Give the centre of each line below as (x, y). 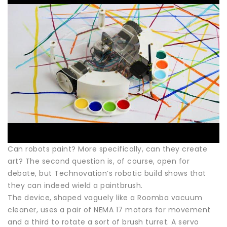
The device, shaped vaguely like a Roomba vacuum (105, 198)
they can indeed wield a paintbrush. (75, 186)
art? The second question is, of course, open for (99, 161)
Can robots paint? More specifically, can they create (107, 149)
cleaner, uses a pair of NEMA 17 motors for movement (109, 210)
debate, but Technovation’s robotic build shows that (107, 174)
